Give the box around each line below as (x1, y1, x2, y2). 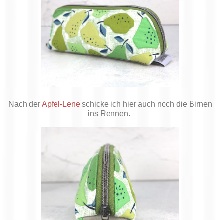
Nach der (8, 100, 42, 109)
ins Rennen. (88, 110, 132, 118)
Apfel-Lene (41, 100, 80, 109)
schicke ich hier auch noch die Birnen (80, 100, 212, 109)
